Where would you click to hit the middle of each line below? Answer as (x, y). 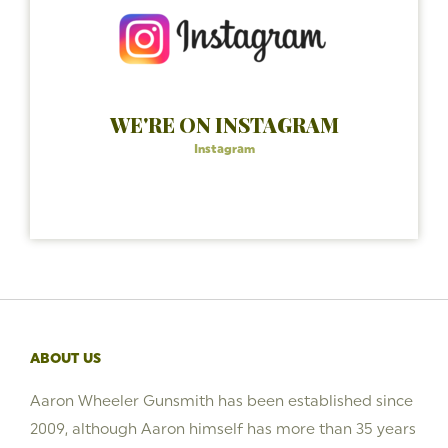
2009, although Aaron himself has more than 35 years (223, 428)
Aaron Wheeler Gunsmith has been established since (221, 400)
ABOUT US (65, 357)
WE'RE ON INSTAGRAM (224, 124)
